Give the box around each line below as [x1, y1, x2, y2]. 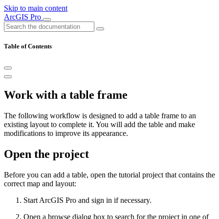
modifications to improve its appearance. [4, 129, 128, 138]
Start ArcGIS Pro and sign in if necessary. [23, 196, 152, 204]
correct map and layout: [4, 179, 76, 188]
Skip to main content [4, 4, 67, 12]
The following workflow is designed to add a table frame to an [4, 111, 196, 120]
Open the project [4, 148, 89, 161]
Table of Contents [4, 43, 52, 50]
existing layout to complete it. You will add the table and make [4, 120, 195, 129]
